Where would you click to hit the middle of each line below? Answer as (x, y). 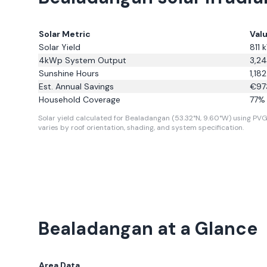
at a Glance (205, 229)
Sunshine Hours (69, 73)
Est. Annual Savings (76, 86)
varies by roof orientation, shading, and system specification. (141, 128)
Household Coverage (80, 100)
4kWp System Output (83, 60)
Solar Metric (65, 34)
